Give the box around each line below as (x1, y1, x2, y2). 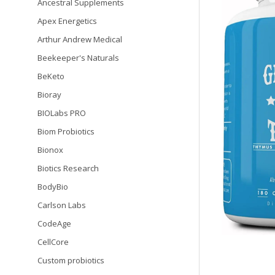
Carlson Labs (37, 199, 86, 211)
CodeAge (37, 218, 71, 229)
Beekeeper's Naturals (37, 52, 119, 63)
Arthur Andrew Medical (37, 34, 122, 45)
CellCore (37, 236, 69, 247)
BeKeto (37, 71, 64, 82)
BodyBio (37, 181, 68, 192)
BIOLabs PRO (37, 107, 86, 118)
